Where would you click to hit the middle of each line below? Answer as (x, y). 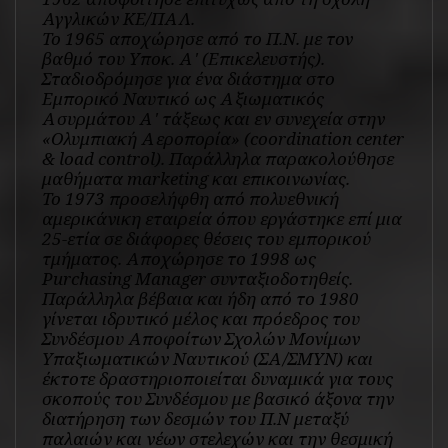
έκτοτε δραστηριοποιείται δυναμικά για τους (217, 379)
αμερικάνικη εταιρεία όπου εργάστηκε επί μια (221, 219)
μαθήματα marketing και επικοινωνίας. (195, 179)
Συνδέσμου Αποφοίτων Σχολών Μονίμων (200, 339)
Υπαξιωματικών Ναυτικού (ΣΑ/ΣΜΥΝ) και (207, 359)
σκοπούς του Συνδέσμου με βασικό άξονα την (217, 399)
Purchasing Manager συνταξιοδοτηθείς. (197, 279)
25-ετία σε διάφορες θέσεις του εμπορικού (206, 239)
